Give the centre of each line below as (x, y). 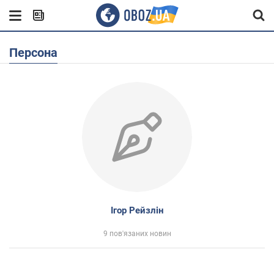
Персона (38, 53)
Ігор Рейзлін (137, 210)
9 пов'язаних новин (137, 234)
